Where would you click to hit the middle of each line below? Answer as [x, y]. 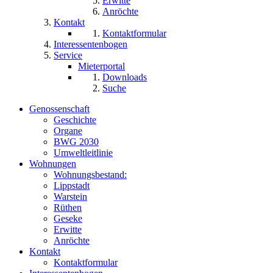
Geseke [68, 219]
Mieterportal [101, 66]
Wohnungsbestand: [90, 175]
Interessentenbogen [90, 44]
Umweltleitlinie [83, 153]
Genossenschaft [59, 109]
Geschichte [75, 120]
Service [68, 55]
